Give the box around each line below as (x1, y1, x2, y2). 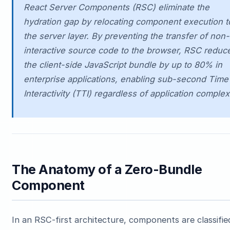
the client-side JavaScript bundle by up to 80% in (23, 60, 222, 70)
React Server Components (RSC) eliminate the (23, 2, 209, 12)
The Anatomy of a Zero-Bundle (12, 162, 202, 178)
